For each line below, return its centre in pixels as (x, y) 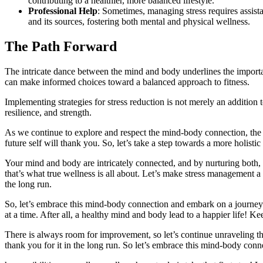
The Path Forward (61, 46)
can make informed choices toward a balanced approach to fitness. (127, 82)
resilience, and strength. (48, 112)
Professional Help (63, 11)
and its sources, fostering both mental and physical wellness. (139, 21)
